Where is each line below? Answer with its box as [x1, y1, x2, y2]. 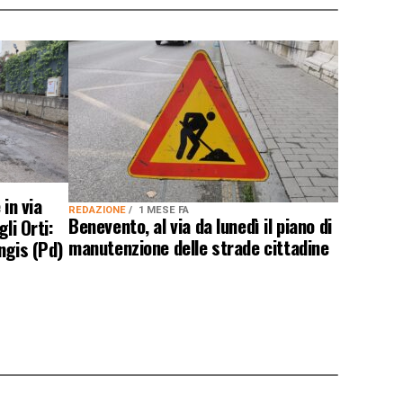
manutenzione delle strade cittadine [68, 232, 329, 261]
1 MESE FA [139, 203, 189, 216]
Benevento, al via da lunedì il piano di [68, 210, 332, 239]
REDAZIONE [68, 203, 129, 216]
